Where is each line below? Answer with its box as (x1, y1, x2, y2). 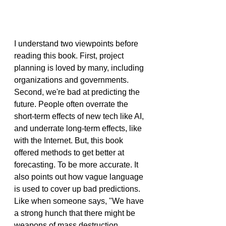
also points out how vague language (14, 172, 145, 181)
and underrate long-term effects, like (14, 124, 144, 133)
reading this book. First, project (14, 51, 126, 60)
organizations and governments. (14, 75, 131, 84)
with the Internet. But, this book (14, 136, 125, 145)
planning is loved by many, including (14, 63, 146, 72)
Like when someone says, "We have (14, 196, 146, 205)
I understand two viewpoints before (14, 39, 140, 48)
